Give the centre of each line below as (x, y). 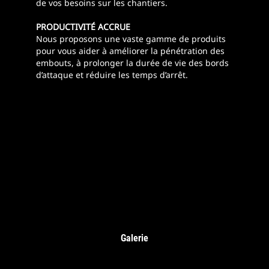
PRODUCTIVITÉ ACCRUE (83, 27)
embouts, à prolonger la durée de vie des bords (132, 63)
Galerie (134, 238)
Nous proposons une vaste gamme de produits (131, 39)
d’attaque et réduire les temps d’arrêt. (112, 75)
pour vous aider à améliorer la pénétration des (130, 51)
